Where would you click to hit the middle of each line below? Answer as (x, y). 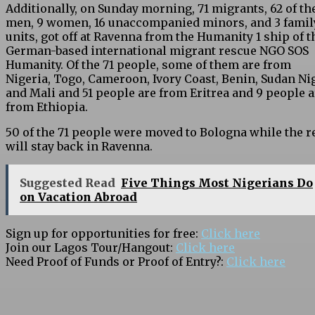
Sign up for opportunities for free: (103, 234)
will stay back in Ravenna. (79, 147)
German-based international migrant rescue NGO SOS (157, 51)
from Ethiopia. (48, 107)
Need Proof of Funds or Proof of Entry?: (116, 262)
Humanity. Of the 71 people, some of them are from (148, 65)
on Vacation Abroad (78, 197)
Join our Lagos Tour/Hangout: (91, 248)
